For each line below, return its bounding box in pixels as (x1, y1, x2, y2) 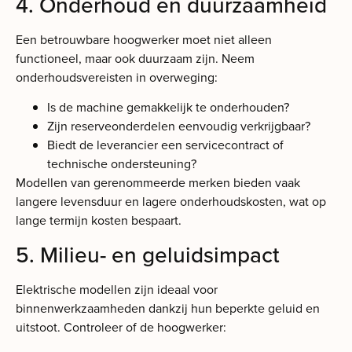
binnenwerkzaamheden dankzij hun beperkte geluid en (16, 299, 320, 317)
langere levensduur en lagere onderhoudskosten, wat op (16, 192, 326, 211)
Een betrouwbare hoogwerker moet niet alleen (16, 31, 272, 49)
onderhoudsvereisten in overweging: (16, 68, 218, 87)
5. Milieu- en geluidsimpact (16, 238, 280, 271)
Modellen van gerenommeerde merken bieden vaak (16, 174, 300, 192)
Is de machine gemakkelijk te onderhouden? (47, 98, 289, 117)
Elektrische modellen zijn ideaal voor (16, 280, 218, 299)
